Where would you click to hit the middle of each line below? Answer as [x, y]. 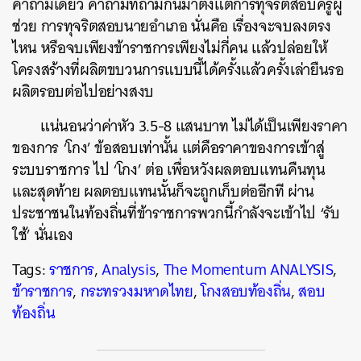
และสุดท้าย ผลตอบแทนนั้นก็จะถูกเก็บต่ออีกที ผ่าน [163, 191]
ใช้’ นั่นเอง [43, 235]
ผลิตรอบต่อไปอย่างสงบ [83, 91]
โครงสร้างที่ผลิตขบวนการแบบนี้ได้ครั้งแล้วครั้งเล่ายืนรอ [178, 70]
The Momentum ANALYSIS [248, 270]
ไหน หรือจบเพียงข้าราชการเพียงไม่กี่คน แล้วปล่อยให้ [170, 48]
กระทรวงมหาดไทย [137, 291]
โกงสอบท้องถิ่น [246, 291]
